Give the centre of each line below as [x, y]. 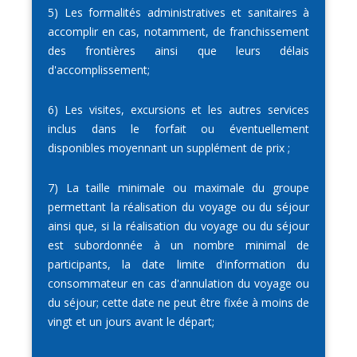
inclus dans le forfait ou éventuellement [178, 129]
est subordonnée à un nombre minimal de [178, 245]
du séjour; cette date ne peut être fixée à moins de [178, 303]
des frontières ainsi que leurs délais [178, 51]
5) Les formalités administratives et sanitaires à [178, 13]
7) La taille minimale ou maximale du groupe [178, 188]
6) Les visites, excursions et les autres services [178, 110]
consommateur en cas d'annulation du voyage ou [178, 284]
